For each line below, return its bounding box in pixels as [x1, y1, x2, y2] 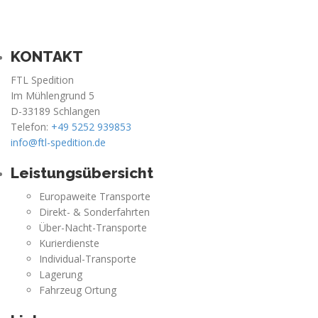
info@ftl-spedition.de [11, 136, 106, 150]
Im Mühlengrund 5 [11, 89, 94, 103]
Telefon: [11, 120, 51, 134]
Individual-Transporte [39, 252, 136, 266]
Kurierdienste [39, 236, 99, 251]
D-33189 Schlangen [11, 104, 100, 119]
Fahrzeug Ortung [39, 283, 116, 297]
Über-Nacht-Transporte [39, 221, 147, 235]
